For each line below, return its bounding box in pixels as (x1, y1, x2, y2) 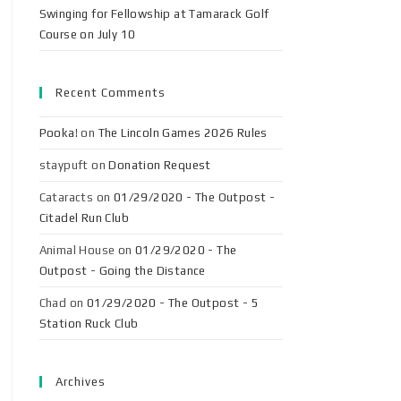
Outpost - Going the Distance (38, 264, 206, 277)
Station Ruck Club (38, 317, 139, 330)
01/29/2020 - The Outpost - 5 (86, 296, 260, 310)
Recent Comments (55, 86, 166, 99)
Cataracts (38, 191, 94, 204)
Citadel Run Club (38, 211, 130, 225)
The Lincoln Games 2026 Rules (98, 126, 268, 140)
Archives (55, 375, 106, 388)
